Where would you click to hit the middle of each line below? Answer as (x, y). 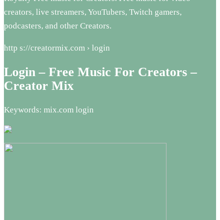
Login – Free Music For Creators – (100, 72)
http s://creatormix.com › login (57, 48)
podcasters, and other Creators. (58, 26)
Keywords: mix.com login (49, 110)
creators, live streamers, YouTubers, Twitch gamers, (93, 12)
